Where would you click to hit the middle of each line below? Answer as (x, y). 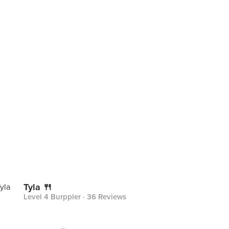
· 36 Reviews (104, 197)
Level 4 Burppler (52, 197)
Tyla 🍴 (38, 187)
